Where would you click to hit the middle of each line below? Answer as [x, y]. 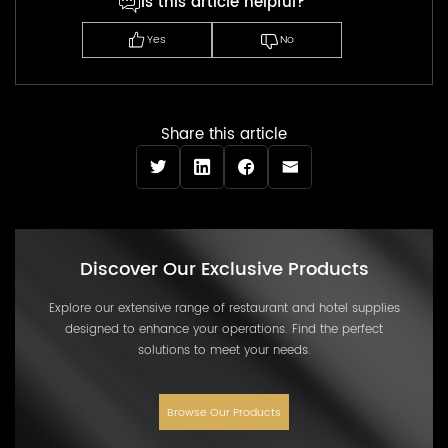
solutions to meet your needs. [224, 350]
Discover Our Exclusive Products [224, 270]
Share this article [224, 134]
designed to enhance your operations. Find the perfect [224, 329]
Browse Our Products [224, 412]
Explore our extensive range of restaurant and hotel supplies [224, 308]
